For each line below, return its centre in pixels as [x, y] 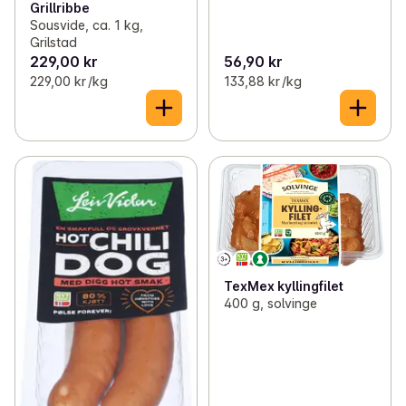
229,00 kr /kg [69, 81]
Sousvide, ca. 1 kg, [87, 24]
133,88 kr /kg [262, 81]
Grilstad [53, 42]
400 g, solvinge [270, 303]
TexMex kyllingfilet [283, 285]
